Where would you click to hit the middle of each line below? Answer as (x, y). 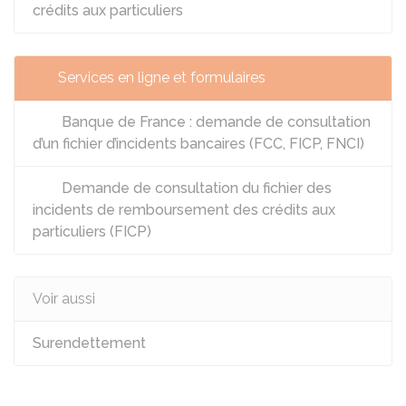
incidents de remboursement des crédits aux (184, 210)
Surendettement (89, 343)
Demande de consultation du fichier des (195, 188)
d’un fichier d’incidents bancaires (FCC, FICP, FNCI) (198, 144)
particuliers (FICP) (92, 232)
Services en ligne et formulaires (162, 77)
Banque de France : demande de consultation (214, 122)
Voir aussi (64, 299)
